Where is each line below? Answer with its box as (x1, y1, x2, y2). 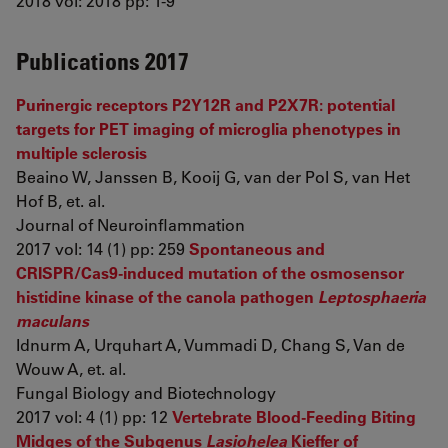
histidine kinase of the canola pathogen (16, 286, 314, 307)
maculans (16, 310, 89, 331)
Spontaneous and (189, 238, 325, 259)
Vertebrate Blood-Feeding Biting (172, 406, 416, 427)
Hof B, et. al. (16, 190, 105, 211)
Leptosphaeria (314, 286, 426, 307)
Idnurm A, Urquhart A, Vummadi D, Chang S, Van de (16, 334, 405, 355)
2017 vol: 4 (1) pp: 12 (16, 406, 172, 427)
